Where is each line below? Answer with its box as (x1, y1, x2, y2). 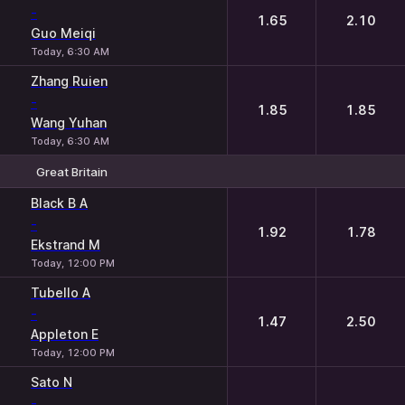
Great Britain (36, 164, 108, 179)
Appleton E (31, 326, 99, 342)
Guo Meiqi (31, 25, 96, 41)
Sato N (31, 374, 72, 390)
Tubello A (31, 285, 90, 300)
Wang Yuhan (31, 115, 107, 130)
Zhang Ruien (31, 73, 108, 89)
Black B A (31, 195, 88, 211)
